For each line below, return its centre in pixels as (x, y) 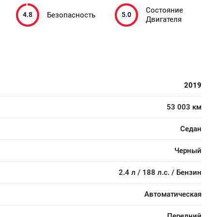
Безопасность (71, 15)
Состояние (164, 10)
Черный (188, 151)
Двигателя (164, 20)
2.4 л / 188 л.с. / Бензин (160, 173)
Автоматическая (173, 194)
